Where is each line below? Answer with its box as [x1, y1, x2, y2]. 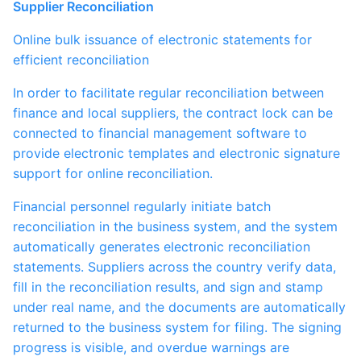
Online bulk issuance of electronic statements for [13, 31, 23, 48]
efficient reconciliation [13, 52, 149, 68]
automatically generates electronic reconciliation [13, 239, 310, 255]
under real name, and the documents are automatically [13, 299, 346, 316]
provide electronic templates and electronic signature [13, 145, 340, 162]
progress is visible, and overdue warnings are [13, 339, 289, 356]
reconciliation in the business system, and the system [13, 218, 338, 235]
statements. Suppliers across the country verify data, [13, 259, 336, 276]
